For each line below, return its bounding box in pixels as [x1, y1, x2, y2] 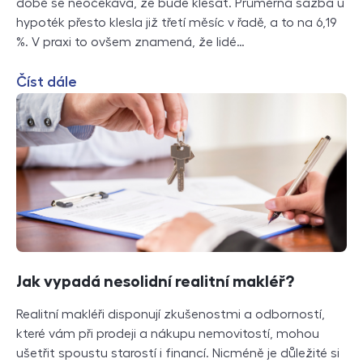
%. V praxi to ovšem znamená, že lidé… [16, 36, 245, 49]
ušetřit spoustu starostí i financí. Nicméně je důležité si [16, 346, 340, 360]
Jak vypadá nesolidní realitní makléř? [16, 272, 294, 289]
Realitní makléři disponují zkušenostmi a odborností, [16, 307, 325, 321]
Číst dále [16, 75, 77, 90]
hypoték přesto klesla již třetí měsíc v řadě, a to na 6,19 [16, 16, 337, 30]
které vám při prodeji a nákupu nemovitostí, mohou [16, 327, 319, 340]
